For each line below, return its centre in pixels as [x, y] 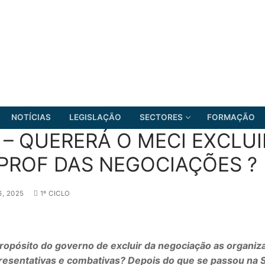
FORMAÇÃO [231, 117]
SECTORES [161, 117]
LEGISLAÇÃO [95, 117]
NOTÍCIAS [31, 117]
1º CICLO [54, 193]
